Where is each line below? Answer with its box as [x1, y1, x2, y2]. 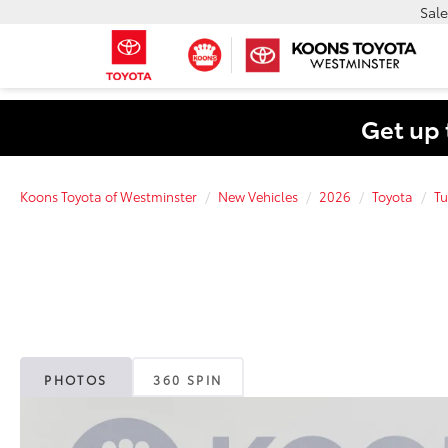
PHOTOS [44, 371, 108, 389]
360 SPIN [153, 371, 223, 389]
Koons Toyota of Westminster [20, 187, 197, 205]
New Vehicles [218, 187, 298, 205]
